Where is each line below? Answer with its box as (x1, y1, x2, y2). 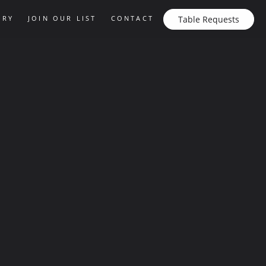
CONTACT (110, 13, 154, 23)
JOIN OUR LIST (27, 13, 97, 23)
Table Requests (178, 13, 239, 25)
